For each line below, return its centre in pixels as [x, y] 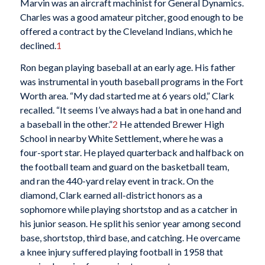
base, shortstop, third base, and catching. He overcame [130, 238]
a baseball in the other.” [66, 124]
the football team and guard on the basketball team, [124, 167]
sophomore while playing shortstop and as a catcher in [128, 209]
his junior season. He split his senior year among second [130, 224]
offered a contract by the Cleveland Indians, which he [126, 31]
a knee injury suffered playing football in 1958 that [121, 252]
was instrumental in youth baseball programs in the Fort [131, 82]
